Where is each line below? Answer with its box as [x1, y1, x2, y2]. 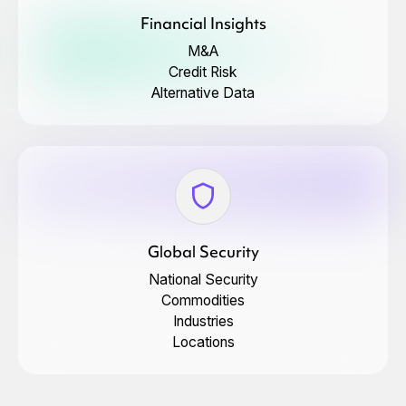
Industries [172, 313, 234, 331]
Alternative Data [151, 83, 255, 101]
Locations [171, 333, 235, 352]
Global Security [147, 242, 259, 263]
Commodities [161, 292, 245, 310]
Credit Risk [169, 63, 237, 81]
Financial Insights [140, 14, 266, 34]
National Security [148, 271, 258, 289]
